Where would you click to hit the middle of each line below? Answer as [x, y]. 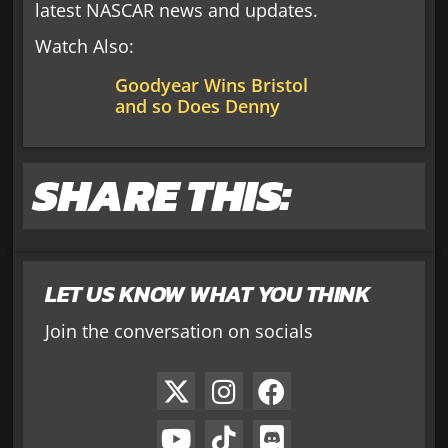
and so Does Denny [198, 105]
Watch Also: [85, 45]
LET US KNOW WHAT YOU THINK [208, 293]
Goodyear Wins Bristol [212, 84]
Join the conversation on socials [179, 330]
